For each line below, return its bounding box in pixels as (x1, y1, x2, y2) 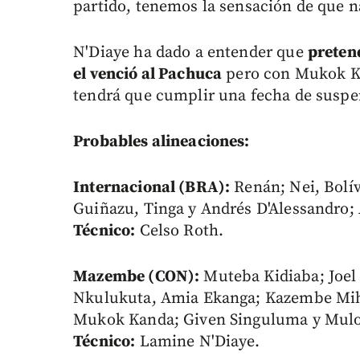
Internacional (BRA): (73, 178, 231, 198)
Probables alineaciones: (73, 132, 250, 153)
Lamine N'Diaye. (135, 332, 260, 353)
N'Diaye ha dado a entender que (73, 43, 308, 63)
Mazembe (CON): (73, 267, 200, 288)
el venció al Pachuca (73, 64, 223, 85)
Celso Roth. (135, 221, 224, 242)
